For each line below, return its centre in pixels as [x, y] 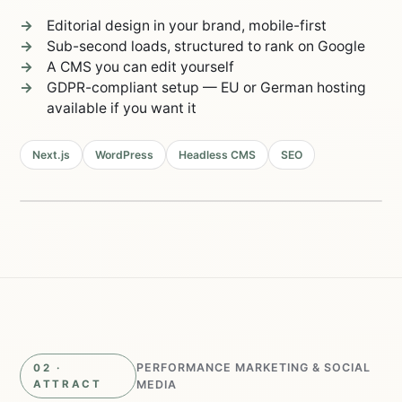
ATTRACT [68, 384]
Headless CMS [218, 155]
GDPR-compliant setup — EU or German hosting [207, 87]
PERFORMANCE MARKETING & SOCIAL [253, 367]
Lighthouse [323, 216]
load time [118, 221]
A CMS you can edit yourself [141, 67]
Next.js [52, 155]
